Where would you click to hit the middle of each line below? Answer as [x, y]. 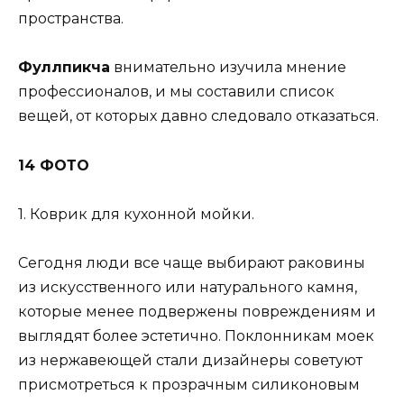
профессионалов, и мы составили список [176, 92]
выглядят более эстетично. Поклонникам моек [196, 335]
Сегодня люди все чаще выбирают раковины [192, 262]
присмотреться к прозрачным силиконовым [189, 384]
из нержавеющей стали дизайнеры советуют [190, 360]
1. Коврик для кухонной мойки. [136, 214]
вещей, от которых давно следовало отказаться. [198, 116]
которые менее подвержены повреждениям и [197, 311]
